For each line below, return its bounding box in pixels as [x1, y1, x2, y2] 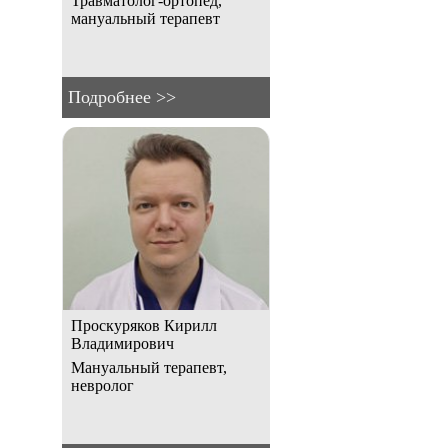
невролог [71, 377, 134, 395]
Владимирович [71, 335, 174, 353]
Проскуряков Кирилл [71, 317, 217, 335]
